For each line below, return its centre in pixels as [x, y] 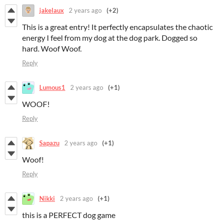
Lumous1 [52, 88]
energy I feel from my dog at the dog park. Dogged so [110, 37]
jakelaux [52, 11]
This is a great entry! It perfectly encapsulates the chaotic [117, 27]
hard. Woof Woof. [52, 48]
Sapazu [49, 143]
